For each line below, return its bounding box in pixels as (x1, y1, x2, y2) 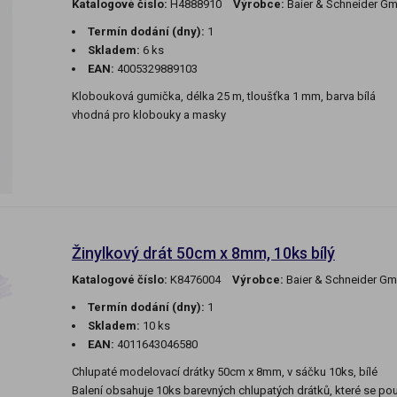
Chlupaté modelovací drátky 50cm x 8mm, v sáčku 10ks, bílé (72, 365, 378, 379)
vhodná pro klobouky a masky (72, 108, 226, 122)
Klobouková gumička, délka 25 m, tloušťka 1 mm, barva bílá (72, 90, 376, 104)
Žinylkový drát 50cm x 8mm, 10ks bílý (72, 244, 335, 263)
